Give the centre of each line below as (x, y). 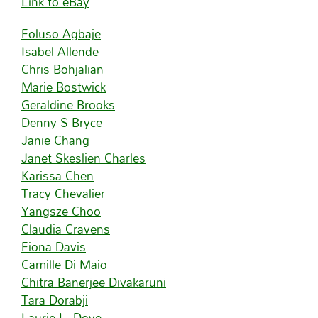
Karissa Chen (57, 175)
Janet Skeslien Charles (83, 158)
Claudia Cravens (66, 229)
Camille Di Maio (64, 264)
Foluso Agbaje (61, 33)
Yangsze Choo (61, 211)
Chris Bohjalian (62, 69)
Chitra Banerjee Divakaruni (94, 282)
